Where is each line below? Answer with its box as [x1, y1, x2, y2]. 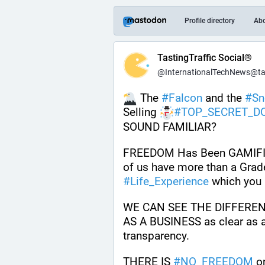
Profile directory [185, 17, 235, 25]
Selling [123, 105, 160, 119]
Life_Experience [130, 174, 209, 188]
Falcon [169, 91, 202, 105]
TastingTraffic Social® [157, 52, 252, 63]
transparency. [123, 228, 192, 243]
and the [202, 91, 245, 105]
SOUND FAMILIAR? [123, 119, 219, 134]
